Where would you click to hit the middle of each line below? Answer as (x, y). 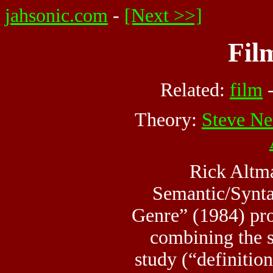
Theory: (168, 119)
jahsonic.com (56, 16)
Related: (195, 90)
